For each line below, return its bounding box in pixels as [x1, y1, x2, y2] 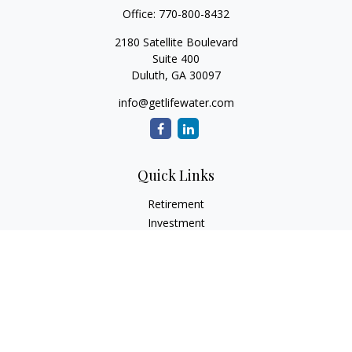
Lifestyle [155, 310, 197, 324]
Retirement [148, 196, 204, 211]
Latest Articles [140, 328, 212, 343]
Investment [147, 215, 205, 230]
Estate [159, 234, 192, 249]
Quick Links [137, 166, 214, 185]
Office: [123, 6, 159, 21]
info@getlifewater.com [118, 95, 234, 110]
